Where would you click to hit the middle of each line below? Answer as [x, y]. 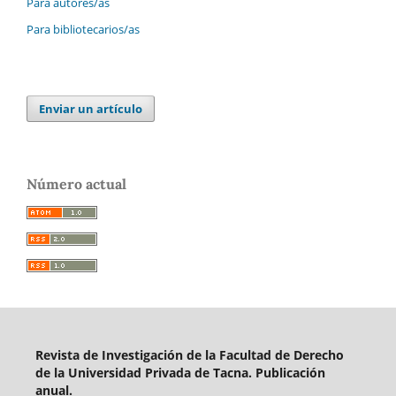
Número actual [76, 184]
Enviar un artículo [91, 109]
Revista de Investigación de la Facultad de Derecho [189, 355]
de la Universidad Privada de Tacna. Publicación [180, 373]
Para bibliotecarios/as [83, 30]
